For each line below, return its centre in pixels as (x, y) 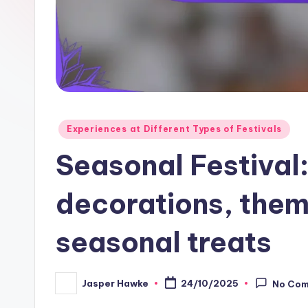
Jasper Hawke (115, 283)
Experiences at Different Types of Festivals (174, 129)
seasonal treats (164, 243)
